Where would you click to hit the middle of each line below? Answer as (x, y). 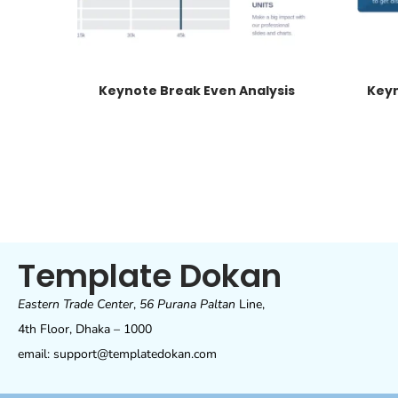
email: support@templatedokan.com (117, 354)
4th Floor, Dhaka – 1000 (85, 329)
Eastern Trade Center (76, 304)
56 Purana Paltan (187, 304)
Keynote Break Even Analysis (197, 90)
